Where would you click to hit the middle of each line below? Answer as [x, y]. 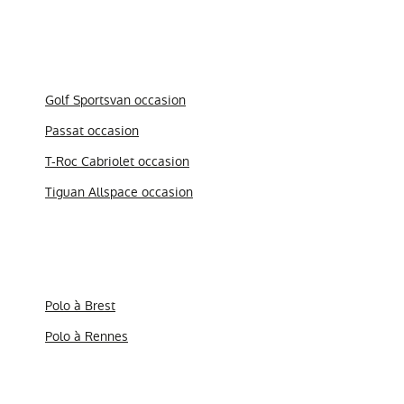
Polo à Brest [80, 306]
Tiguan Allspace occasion [119, 193]
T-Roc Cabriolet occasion [117, 162]
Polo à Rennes [86, 337]
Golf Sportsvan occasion [115, 101]
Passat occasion [92, 131]
